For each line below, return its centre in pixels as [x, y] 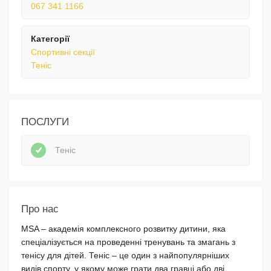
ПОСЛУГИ [45, 122]
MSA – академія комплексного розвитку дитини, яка [123, 228]
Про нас [40, 209]
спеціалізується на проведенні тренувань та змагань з [128, 242]
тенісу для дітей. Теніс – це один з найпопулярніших [125, 255]
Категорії [50, 38]
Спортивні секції [63, 52]
